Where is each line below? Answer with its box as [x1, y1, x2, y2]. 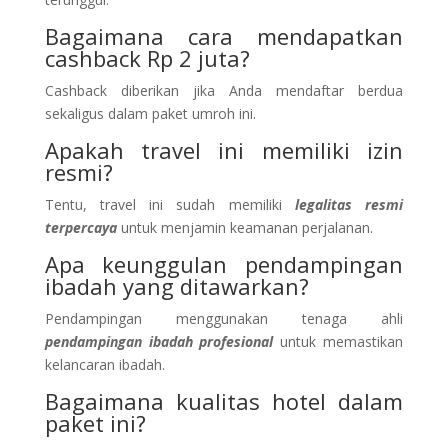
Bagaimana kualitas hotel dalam [44, 385, 404, 416]
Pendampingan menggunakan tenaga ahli [44, 308, 404, 328]
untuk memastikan [273, 331, 404, 351]
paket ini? [44, 407, 146, 438]
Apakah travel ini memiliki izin [44, 134, 404, 165]
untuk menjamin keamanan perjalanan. [116, 217, 373, 237]
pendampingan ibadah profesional [44, 331, 274, 351]
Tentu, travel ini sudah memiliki [44, 194, 295, 214]
